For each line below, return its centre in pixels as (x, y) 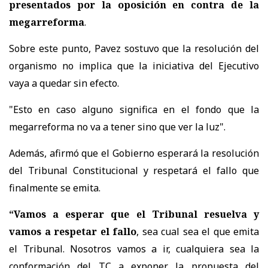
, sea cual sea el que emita (198, 232)
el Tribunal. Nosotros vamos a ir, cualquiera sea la (134, 249)
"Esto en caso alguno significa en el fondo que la (134, 110)
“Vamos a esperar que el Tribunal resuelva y (134, 214)
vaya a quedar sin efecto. (64, 83)
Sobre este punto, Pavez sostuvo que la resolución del (134, 49)
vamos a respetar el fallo (73, 232)
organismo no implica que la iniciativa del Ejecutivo (134, 66)
